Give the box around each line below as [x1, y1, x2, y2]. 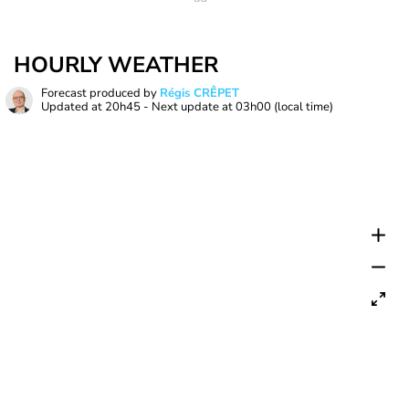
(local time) [274, 99, 333, 115]
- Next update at [141, 99, 236, 115]
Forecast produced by [41, 85, 160, 101]
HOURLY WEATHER [14, 50, 218, 79]
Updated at [41, 99, 105, 115]
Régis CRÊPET [160, 85, 239, 101]
